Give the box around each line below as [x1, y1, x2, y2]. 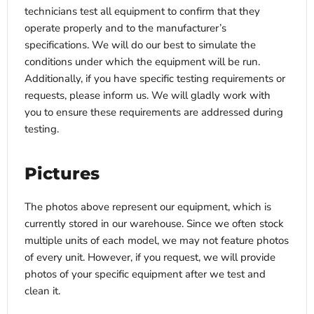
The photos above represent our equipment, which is [25, 200, 271, 214]
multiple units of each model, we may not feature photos [25, 233, 289, 248]
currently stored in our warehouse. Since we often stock [25, 217, 284, 231]
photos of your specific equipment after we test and [25, 267, 266, 282]
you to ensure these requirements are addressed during [25, 105, 283, 120]
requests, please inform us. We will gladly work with [25, 88, 271, 103]
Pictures [25, 163, 100, 184]
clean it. [25, 284, 60, 299]
